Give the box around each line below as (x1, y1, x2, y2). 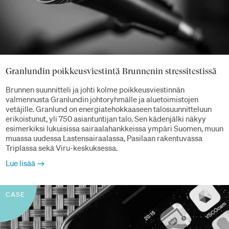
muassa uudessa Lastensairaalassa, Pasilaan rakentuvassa (6, 132, 202, 143)
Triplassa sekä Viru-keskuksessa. (6, 142, 118, 153)
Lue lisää (6, 157, 35, 168)
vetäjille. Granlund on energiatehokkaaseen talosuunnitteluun (6, 103, 212, 114)
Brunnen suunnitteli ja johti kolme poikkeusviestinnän (6, 84, 185, 95)
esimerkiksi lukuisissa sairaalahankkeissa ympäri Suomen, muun (6, 123, 223, 133)
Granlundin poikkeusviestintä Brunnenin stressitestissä (6, 66, 217, 76)
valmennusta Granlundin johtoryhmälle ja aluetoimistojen (6, 94, 198, 104)
